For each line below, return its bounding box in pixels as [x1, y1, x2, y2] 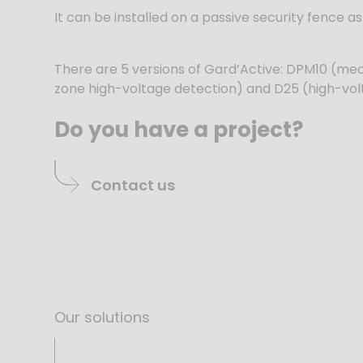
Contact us [91, 174, 176, 195]
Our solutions [54, 306, 151, 327]
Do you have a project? [54, 114, 304, 144]
